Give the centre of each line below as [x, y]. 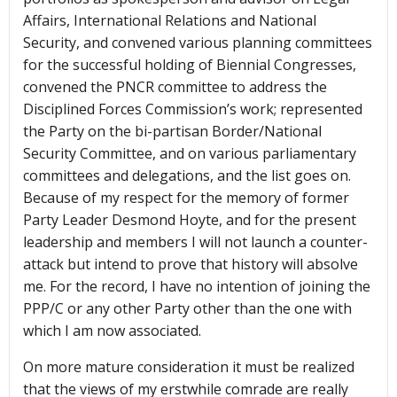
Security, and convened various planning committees [198, 43]
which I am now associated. [112, 331]
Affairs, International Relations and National [170, 21]
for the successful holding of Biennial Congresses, [190, 65]
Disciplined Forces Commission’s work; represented [193, 109]
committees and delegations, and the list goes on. [187, 176]
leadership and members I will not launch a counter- [195, 242]
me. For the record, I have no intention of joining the [197, 287]
